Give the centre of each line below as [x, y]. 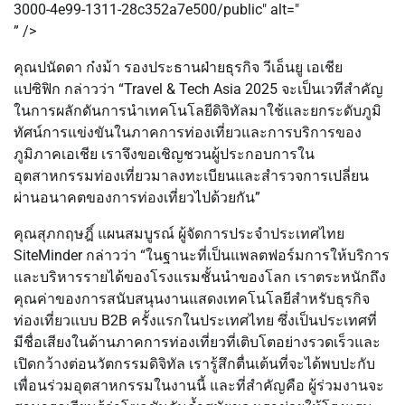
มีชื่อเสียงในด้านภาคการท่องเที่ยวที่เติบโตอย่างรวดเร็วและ [197, 343]
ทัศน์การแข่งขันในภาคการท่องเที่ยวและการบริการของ [188, 133]
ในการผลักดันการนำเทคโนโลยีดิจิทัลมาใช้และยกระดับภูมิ [198, 111]
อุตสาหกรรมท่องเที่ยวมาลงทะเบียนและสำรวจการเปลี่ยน [191, 176]
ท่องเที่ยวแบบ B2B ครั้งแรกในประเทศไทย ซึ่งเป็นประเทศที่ [195, 321]
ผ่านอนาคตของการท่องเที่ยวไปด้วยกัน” [137, 198]
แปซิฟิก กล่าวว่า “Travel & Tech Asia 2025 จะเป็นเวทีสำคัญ [198, 89]
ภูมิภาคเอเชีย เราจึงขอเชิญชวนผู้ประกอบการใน [164, 155]
